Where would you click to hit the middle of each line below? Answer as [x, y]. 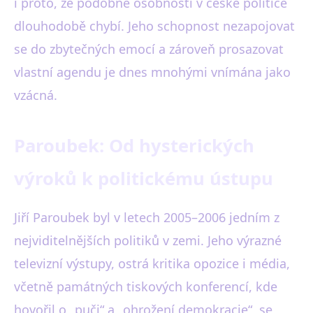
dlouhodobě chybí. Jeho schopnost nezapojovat [154, 26]
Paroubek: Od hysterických [134, 146]
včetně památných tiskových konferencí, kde [146, 286]
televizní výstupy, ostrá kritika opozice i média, [152, 263]
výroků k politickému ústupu [144, 179]
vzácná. [36, 95]
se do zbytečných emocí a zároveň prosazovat [149, 49]
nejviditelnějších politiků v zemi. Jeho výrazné [148, 240]
